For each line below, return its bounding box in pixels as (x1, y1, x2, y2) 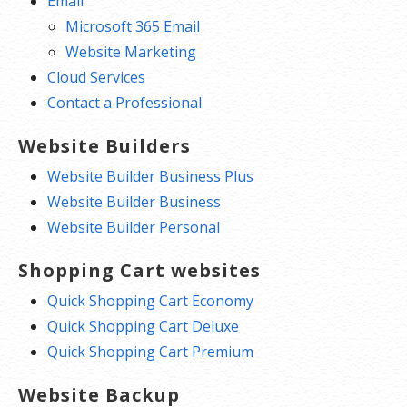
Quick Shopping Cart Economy (47, 291, 253, 311)
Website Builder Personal (47, 217, 220, 237)
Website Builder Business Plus (47, 166, 253, 186)
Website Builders (18, 134, 191, 158)
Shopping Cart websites (18, 258, 261, 283)
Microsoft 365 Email (65, 16, 200, 36)
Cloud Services (47, 67, 145, 87)
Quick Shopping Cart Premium (47, 342, 253, 362)
